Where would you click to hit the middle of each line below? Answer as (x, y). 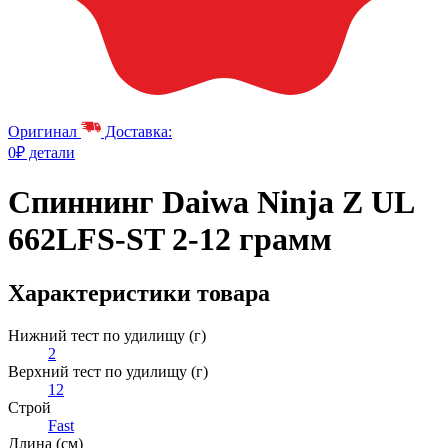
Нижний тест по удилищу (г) (107, 335)
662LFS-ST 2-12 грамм (170, 239)
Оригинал (42, 131)
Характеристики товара (139, 292)
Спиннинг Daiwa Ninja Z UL (210, 202)
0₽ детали (41, 152)
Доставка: (136, 131)
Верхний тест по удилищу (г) (108, 371)
